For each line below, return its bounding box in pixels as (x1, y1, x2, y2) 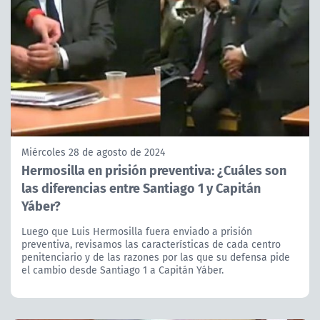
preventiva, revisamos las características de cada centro (21, 236, 281, 251)
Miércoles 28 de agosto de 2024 (21, 144, 165, 159)
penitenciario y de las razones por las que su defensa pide (21, 249, 290, 264)
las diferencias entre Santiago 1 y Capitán (21, 177, 261, 197)
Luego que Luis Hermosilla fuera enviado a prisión (21, 224, 252, 239)
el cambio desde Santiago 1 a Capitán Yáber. (21, 262, 224, 277)
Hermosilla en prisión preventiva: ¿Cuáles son (21, 159, 286, 179)
